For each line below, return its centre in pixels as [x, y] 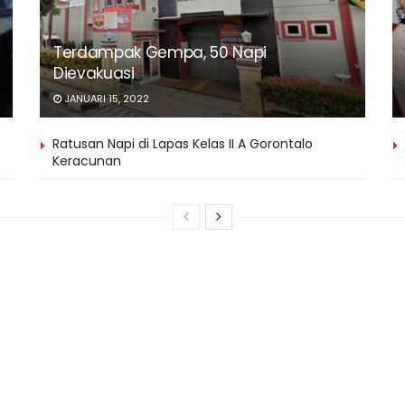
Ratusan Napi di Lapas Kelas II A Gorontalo [183, 143]
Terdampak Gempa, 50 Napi [160, 52]
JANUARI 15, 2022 [105, 98]
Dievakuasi [94, 73]
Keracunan [87, 160]
